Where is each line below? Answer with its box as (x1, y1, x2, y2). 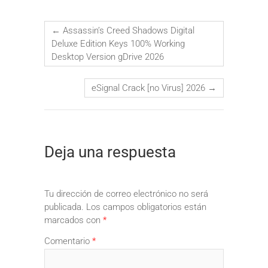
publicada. (44, 201, 84, 212)
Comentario (44, 236, 92, 247)
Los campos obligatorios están (86, 201, 206, 212)
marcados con (44, 214, 103, 226)
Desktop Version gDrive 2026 (51, 51, 164, 62)
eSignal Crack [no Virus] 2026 (92, 82, 208, 93)
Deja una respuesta (44, 143, 176, 162)
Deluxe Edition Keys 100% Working (51, 38, 185, 49)
